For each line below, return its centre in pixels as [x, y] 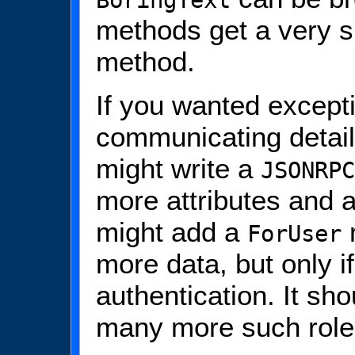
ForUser [294, 233]
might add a [172, 231]
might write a [178, 168]
